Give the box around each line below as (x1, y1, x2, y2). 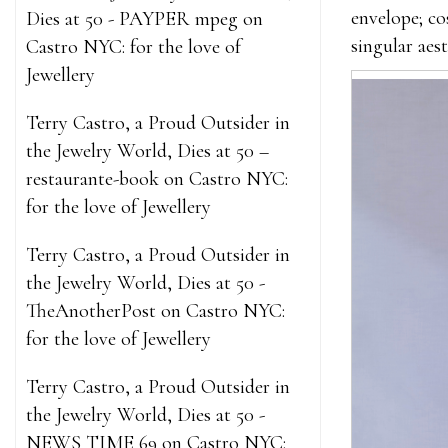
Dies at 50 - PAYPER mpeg (26, 7, 238, 31)
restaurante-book (26, 167, 159, 191)
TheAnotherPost (26, 299, 156, 323)
